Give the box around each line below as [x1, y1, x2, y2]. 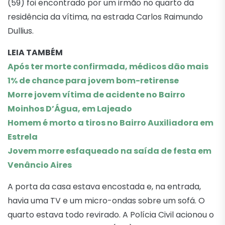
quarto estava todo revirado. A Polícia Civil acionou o [8, 208, 214, 220]
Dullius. [8, 25, 34, 37]
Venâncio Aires [8, 159, 72, 171]
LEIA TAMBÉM [8, 46, 63, 58]
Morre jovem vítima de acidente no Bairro [8, 88, 185, 100]
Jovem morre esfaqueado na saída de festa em [8, 145, 211, 157]
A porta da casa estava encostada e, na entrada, [8, 180, 201, 192]
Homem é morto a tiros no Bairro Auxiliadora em [8, 117, 213, 129]
